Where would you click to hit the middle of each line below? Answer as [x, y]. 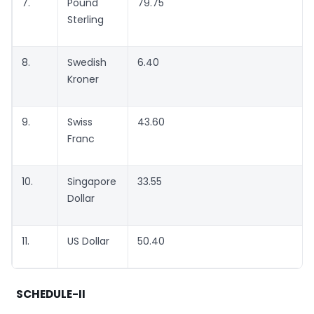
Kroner [83, 80]
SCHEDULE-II [50, 294]
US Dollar [88, 241]
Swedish [87, 63]
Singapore [92, 182]
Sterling [86, 20]
